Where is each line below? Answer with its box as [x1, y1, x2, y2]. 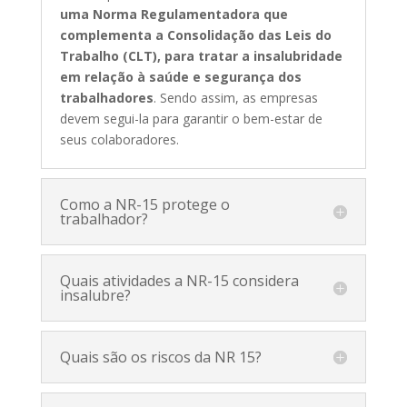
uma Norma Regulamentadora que [59, 5, 288, 23]
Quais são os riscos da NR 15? [59, 346, 262, 367]
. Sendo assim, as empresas [153, 88, 318, 106]
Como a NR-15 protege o [59, 194, 230, 214]
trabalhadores [59, 88, 154, 106]
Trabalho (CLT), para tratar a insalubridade [59, 46, 342, 65]
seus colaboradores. [59, 130, 179, 148]
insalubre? [59, 284, 131, 305]
